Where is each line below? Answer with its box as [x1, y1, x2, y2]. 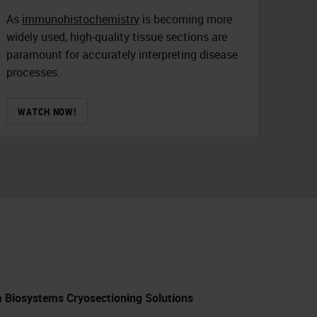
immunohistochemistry [22, 11, 140, 28]
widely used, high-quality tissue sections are [6, 29, 228, 45]
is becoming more [139, 11, 233, 28]
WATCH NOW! [18, 105, 77, 119]
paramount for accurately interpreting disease [6, 47, 238, 63]
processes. [6, 64, 61, 81]
